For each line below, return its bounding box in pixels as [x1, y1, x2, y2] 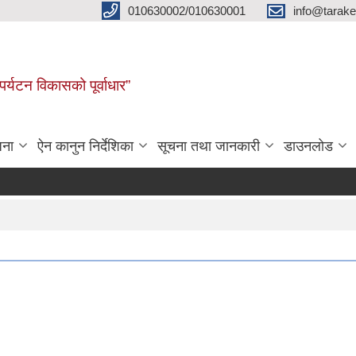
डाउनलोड [284, 137, 333, 154]
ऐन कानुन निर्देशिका [37, 137, 133, 154]
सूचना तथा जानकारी [157, 137, 260, 154]
